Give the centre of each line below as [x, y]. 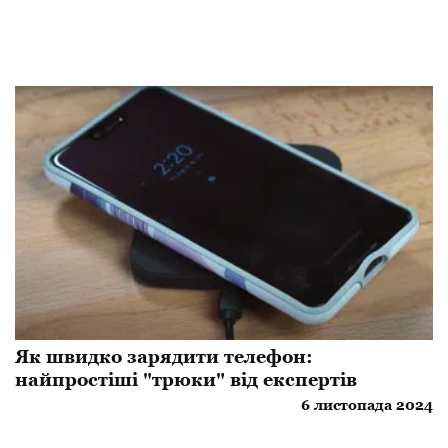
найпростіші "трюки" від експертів [186, 379]
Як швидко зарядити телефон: [164, 356]
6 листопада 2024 [367, 404]
